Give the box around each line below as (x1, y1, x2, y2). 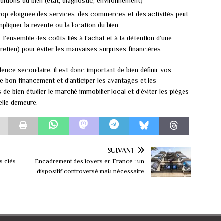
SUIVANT (107, 147, 135, 155)
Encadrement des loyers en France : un (35, 157, 145, 165)
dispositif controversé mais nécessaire (37, 167, 145, 175)
